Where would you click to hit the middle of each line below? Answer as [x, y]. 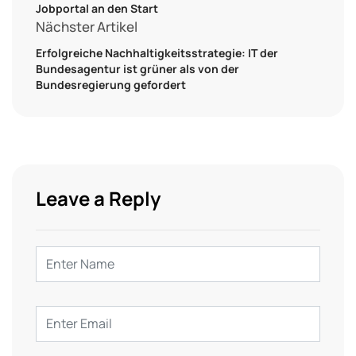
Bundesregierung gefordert [111, 84]
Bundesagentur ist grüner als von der [137, 68]
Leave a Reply [98, 198]
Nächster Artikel [87, 26]
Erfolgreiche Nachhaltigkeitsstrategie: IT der [157, 52]
